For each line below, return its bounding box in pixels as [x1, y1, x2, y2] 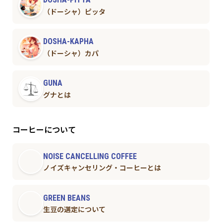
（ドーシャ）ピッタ [43, 7, 106, 16]
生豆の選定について [43, 206, 106, 214]
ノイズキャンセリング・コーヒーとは [43, 164, 161, 172]
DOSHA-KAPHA [43, 37, 94, 47]
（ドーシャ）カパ [43, 49, 99, 57]
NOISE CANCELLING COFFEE [43, 151, 137, 161]
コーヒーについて [12, 125, 76, 135]
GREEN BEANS [43, 193, 90, 203]
